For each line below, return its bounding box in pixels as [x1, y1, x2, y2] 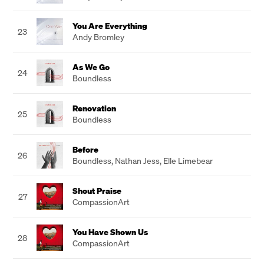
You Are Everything [72, 20, 147, 31]
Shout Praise [72, 185, 121, 196]
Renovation [72, 103, 116, 114]
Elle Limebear [163, 155, 213, 166]
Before [72, 144, 98, 155]
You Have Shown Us [72, 226, 148, 237]
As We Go [72, 61, 110, 72]
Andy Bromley [72, 31, 124, 42]
